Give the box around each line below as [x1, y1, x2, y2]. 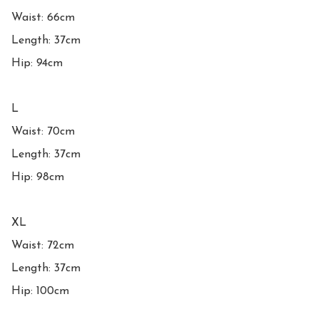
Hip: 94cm [11, 57, 63, 69]
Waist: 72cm [11, 239, 74, 251]
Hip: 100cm [11, 285, 69, 297]
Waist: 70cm [11, 125, 75, 137]
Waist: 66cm [11, 11, 75, 23]
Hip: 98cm [11, 171, 64, 183]
